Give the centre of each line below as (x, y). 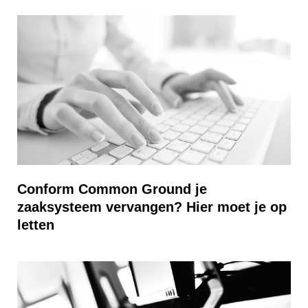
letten (36, 225)
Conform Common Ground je (112, 189)
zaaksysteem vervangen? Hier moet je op (152, 207)
